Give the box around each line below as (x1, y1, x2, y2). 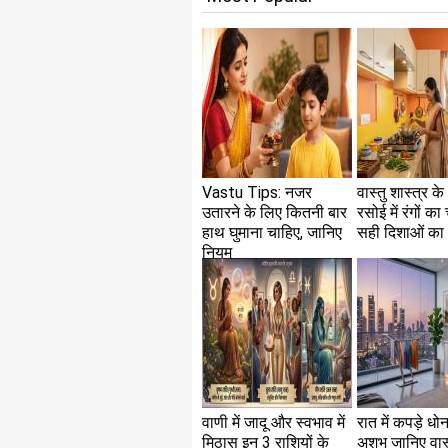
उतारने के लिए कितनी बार (202, 203, 347, 222)
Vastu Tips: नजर (202, 183, 312, 202)
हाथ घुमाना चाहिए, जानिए (202, 223, 342, 242)
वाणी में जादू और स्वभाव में (202, 413, 345, 432)
